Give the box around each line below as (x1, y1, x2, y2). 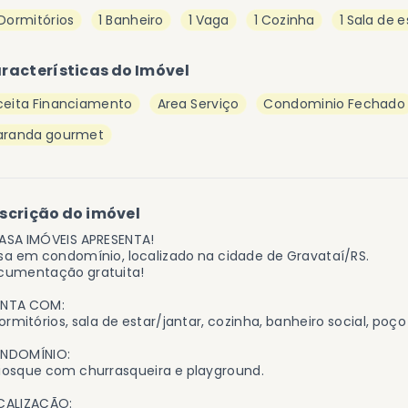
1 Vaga (188, 11, 229, 29)
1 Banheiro (98, 11, 164, 29)
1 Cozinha (253, 11, 315, 29)
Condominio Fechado (263, 95, 406, 113)
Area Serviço (157, 95, 240, 113)
